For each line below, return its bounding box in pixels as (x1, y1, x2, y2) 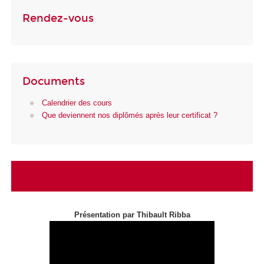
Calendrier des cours (41, 98, 112, 108)
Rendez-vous (22, 12, 94, 25)
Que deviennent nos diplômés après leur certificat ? (41, 111, 217, 120)
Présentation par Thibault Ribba (74, 210, 190, 220)
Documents (22, 74, 85, 88)
